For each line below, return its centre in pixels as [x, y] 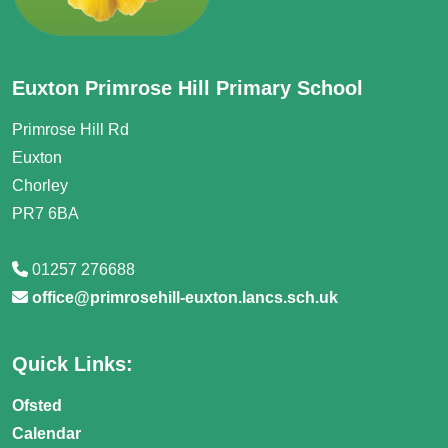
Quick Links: [72, 363]
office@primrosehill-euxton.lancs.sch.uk [185, 297]
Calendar [46, 433]
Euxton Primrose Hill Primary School [187, 87]
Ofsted [37, 405]
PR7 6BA [45, 213]
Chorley [40, 185]
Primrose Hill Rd [70, 129]
